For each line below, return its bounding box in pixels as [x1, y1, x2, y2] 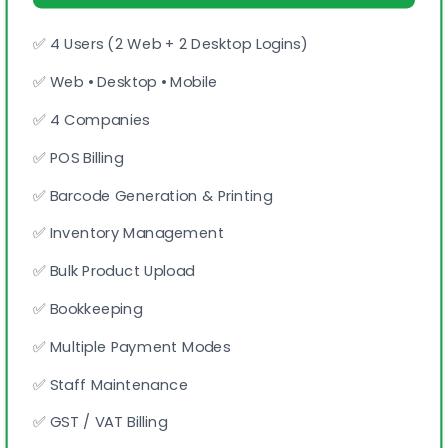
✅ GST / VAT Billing [32, 411, 168, 433]
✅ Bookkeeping [32, 298, 143, 320]
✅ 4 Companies [32, 109, 150, 131]
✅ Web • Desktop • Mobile [32, 71, 218, 93]
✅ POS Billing [32, 147, 124, 169]
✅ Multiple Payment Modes [32, 336, 231, 358]
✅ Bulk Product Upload [32, 260, 195, 282]
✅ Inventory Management [32, 222, 225, 244]
